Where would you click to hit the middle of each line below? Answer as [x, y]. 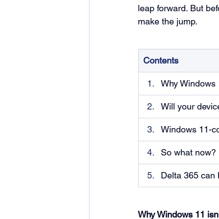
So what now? [188, 152]
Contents [161, 60]
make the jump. [168, 21]
